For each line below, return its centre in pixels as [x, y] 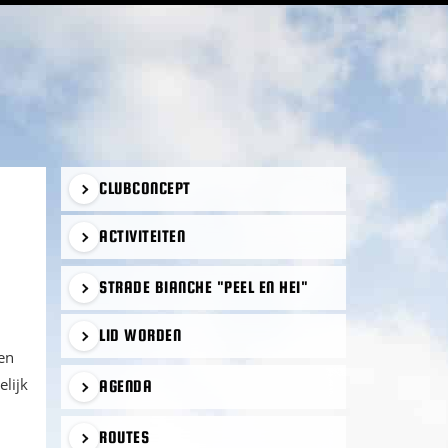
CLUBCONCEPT [145, 188]
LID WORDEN [140, 335]
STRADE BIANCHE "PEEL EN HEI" [203, 287]
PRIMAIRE [100, 179]
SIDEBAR [95, 207]
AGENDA [125, 386]
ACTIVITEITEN [142, 236]
